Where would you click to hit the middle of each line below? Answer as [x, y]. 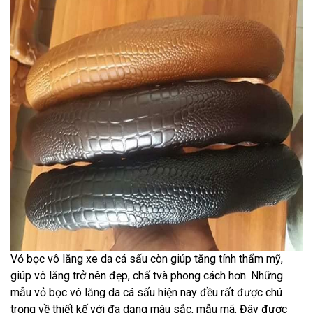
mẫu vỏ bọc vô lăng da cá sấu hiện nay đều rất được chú [146, 293]
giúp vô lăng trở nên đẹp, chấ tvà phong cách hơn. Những [147, 276]
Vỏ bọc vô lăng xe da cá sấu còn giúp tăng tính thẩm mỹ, [147, 259]
